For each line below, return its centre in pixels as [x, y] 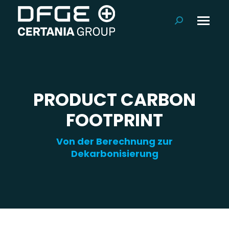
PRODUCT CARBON [114, 100]
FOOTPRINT [114, 120]
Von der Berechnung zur [114, 141]
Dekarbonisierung [114, 154]
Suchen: [190, 23]
